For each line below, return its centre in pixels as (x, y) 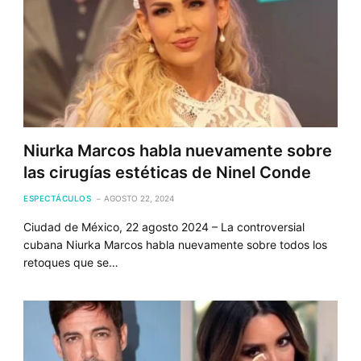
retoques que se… (71, 262)
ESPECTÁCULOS (58, 198)
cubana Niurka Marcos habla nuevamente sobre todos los (176, 244)
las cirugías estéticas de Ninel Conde (168, 172)
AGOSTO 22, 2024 (139, 198)
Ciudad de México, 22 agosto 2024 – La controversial (164, 226)
